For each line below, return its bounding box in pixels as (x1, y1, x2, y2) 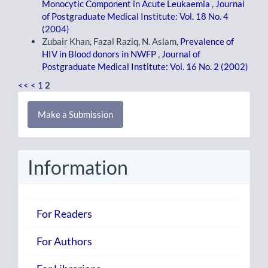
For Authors (36, 234, 92, 248)
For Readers (36, 206, 92, 220)
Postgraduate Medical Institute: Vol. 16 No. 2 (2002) (42, 60, 248, 72)
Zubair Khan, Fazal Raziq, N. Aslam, (42, 35, 180, 47)
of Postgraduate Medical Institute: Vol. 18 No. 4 (42, 10, 229, 22)
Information (28, 156, 128, 179)
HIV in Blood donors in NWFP (42, 48, 158, 59)
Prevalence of (180, 35, 234, 47)
